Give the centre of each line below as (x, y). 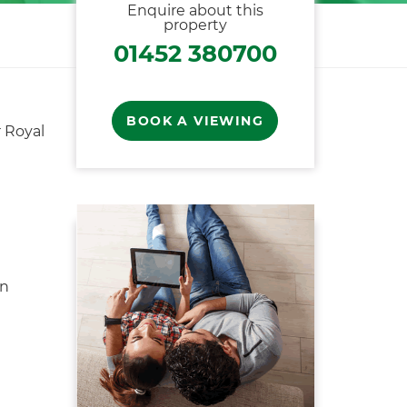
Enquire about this (195, 10)
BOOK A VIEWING (195, 121)
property (195, 25)
